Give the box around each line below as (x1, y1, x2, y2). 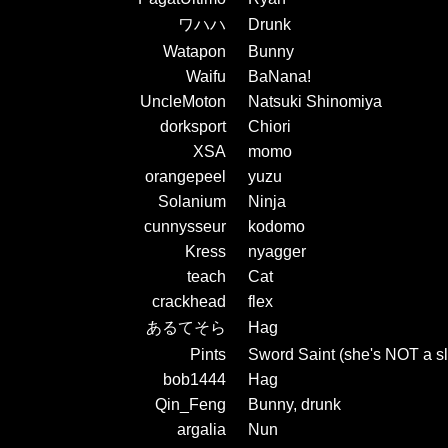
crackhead (152, 292, 226, 310)
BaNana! (248, 67, 311, 85)
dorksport (160, 117, 226, 135)
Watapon (163, 42, 226, 60)
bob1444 (163, 370, 226, 388)
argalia (177, 420, 226, 438)
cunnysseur (144, 217, 226, 235)
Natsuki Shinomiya (248, 92, 382, 110)
